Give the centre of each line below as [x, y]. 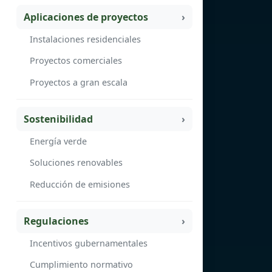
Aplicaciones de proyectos [86, 17]
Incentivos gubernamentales [89, 243]
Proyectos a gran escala [79, 82]
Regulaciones [56, 221]
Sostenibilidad [58, 119]
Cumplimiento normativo [81, 265]
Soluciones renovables [76, 163]
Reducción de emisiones [80, 184]
